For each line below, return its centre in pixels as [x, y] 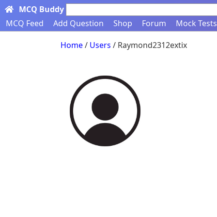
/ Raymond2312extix [149, 45]
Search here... [95, 10]
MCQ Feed [25, 23]
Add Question [78, 23]
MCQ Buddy [41, 9]
